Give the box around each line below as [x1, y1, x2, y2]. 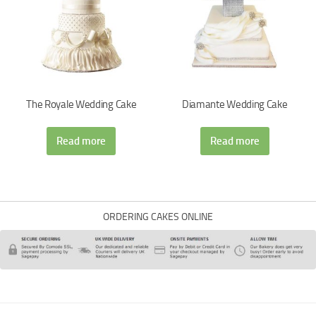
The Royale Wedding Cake [26, 97, 137, 111]
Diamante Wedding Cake [181, 97, 288, 111]
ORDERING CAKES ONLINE [103, 211, 213, 224]
